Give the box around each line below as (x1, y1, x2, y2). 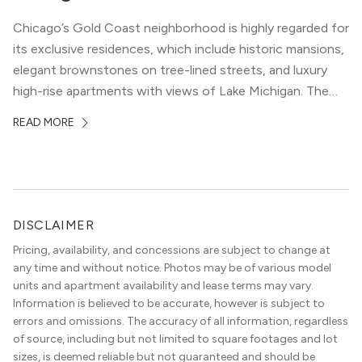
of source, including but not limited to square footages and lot (13, 332, 338, 346)
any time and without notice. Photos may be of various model (13, 261, 331, 275)
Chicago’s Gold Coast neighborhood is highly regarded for (13, 20, 349, 36)
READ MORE (13, 116, 77, 129)
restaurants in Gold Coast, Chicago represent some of (13, 125, 331, 141)
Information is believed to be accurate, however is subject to (13, 297, 325, 310)
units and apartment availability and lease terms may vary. (13, 279, 314, 293)
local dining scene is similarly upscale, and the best (13, 104, 303, 120)
